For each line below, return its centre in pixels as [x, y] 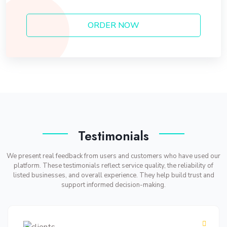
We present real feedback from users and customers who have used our [113, 156]
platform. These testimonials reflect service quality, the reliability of [113, 166]
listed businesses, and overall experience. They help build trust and [113, 175]
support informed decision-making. [113, 185]
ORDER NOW [113, 25]
